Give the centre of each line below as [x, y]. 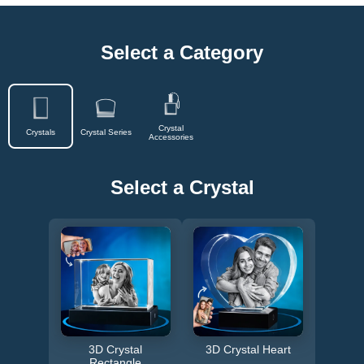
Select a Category [182, 52]
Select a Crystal [182, 187]
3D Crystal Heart [249, 349]
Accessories [171, 136]
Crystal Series [106, 132]
